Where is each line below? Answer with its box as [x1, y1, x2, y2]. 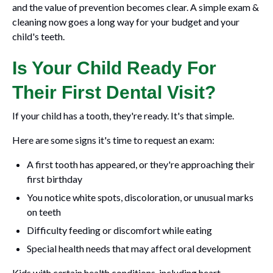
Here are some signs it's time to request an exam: [12, 134, 214, 146]
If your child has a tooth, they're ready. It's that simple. [12, 110, 234, 121]
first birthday [27, 173, 82, 185]
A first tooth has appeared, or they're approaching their [27, 158, 255, 170]
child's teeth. [12, 30, 65, 42]
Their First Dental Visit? [12, 82, 216, 102]
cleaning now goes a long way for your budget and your [12, 16, 239, 27]
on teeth [27, 206, 61, 218]
